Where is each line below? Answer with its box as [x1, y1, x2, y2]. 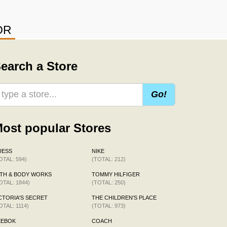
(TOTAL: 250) [92, 179, 126, 185]
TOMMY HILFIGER [92, 171, 140, 177]
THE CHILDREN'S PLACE [92, 194, 157, 201]
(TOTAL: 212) [92, 156, 126, 162]
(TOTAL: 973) [92, 202, 126, 209]
